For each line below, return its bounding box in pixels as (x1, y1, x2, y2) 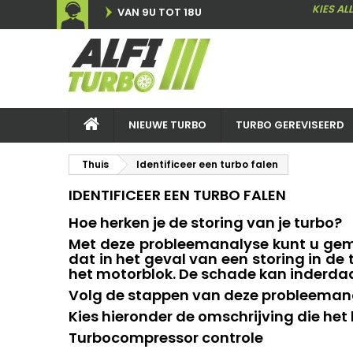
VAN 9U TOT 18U (117, 5, 202, 20)
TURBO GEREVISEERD (236, 117, 344, 132)
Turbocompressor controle (69, 328, 263, 347)
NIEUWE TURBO (128, 117, 206, 132)
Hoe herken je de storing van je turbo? (69, 213, 342, 232)
